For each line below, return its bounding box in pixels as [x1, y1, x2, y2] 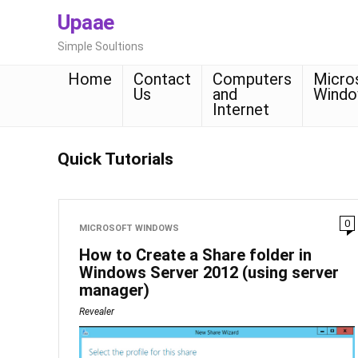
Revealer [79, 306, 115, 317]
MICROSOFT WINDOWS [79, 223, 180, 233]
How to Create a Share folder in [79, 245, 312, 265]
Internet [213, 100, 269, 119]
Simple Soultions [58, 40, 144, 53]
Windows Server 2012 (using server [79, 263, 340, 282]
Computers [213, 70, 292, 89]
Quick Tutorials [58, 149, 173, 169]
